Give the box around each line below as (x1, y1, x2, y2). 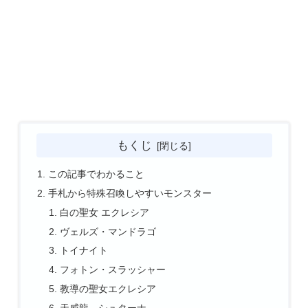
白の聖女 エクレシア (60, 206, 150, 218)
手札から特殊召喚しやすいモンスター (47, 187, 212, 199)
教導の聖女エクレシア (60, 283, 157, 295)
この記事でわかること (47, 168, 144, 179)
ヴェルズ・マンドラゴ (60, 225, 157, 237)
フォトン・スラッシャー (60, 264, 166, 276)
